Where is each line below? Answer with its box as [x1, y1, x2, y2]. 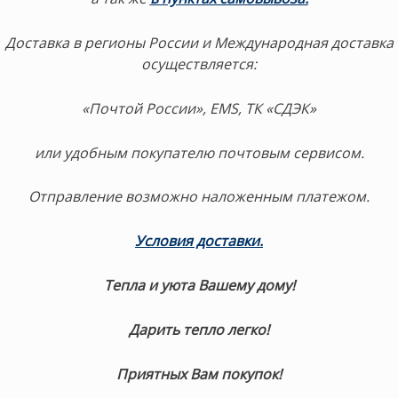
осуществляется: [141, 53, 257, 74]
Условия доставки [135, 231, 259, 251]
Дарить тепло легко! [129, 320, 269, 340]
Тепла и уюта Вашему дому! [103, 275, 295, 296]
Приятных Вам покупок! [116, 363, 282, 384]
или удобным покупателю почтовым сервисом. [34, 142, 364, 163]
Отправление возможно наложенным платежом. [28, 187, 370, 207]
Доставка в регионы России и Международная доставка [4, 32, 394, 52]
